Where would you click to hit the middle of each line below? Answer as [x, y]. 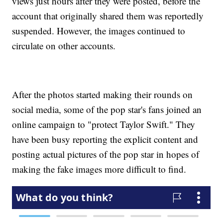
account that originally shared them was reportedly [108, 16]
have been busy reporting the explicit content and [105, 139]
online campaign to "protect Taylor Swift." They [104, 124]
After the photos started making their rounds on [103, 95]
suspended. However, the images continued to [99, 31]
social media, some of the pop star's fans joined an [107, 110]
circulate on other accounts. [64, 46]
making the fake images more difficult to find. [101, 169]
